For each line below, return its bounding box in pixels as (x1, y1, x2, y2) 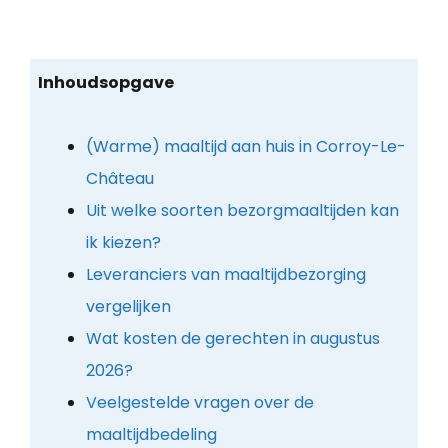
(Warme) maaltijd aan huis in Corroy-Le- (85, 134, 406, 158)
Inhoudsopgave (37, 70, 174, 94)
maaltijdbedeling (85, 422, 217, 446)
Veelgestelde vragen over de (85, 390, 314, 414)
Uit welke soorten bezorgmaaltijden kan (85, 198, 399, 222)
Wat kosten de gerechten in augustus (85, 326, 380, 350)
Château (85, 166, 154, 190)
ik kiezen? (85, 230, 161, 254)
